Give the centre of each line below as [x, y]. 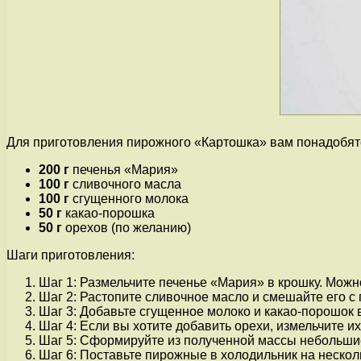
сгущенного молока [129, 199]
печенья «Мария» [124, 170]
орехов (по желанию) [127, 228]
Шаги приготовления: [71, 255]
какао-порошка [108, 214]
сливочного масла [125, 185]
